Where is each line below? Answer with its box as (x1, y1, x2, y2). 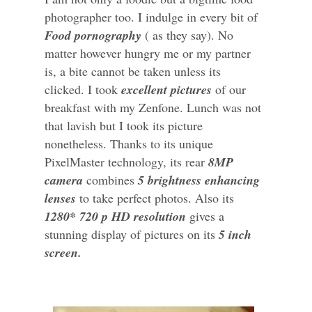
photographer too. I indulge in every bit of (45, 8, 258, 26)
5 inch (219, 226, 251, 244)
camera (45, 171, 83, 189)
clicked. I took (45, 81, 121, 98)
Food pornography (45, 26, 141, 45)
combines (83, 171, 134, 189)
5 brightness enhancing (134, 171, 260, 189)
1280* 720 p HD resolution (45, 208, 186, 226)
